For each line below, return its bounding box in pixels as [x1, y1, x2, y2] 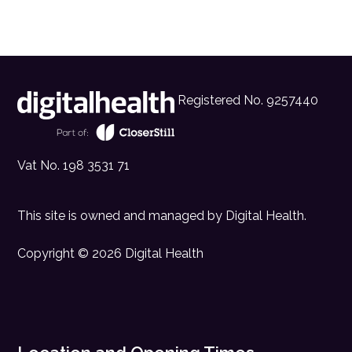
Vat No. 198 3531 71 [17, 157, 130, 173]
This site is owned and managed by [17, 207, 223, 223]
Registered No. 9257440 [174, 93, 319, 108]
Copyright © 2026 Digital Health [17, 245, 204, 261]
